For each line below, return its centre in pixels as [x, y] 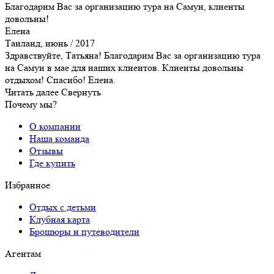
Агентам [23, 253]
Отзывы [46, 150]
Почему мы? [31, 104]
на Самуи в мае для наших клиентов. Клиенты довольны [124, 67]
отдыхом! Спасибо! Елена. [60, 80]
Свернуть [81, 92]
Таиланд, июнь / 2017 [50, 43]
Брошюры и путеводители [84, 231]
